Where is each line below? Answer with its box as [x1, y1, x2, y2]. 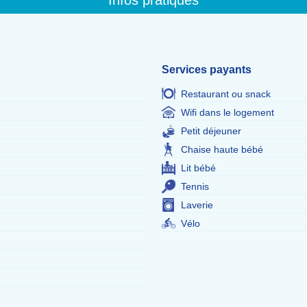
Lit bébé [181, 162, 216, 173]
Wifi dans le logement [181, 107, 274, 118]
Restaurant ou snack [181, 88, 271, 99]
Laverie [181, 199, 213, 210]
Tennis [181, 181, 209, 192]
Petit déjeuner [181, 125, 241, 136]
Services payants [162, 64, 251, 75]
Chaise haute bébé [181, 144, 263, 155]
